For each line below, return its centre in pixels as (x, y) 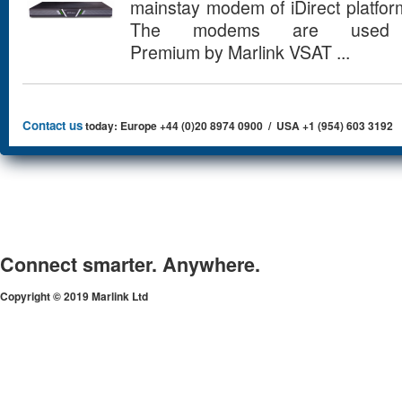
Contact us (52, 125)
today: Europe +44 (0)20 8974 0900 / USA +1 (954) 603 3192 (238, 125)
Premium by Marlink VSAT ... (240, 52)
